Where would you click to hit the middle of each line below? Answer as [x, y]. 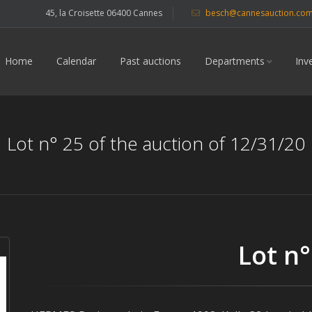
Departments [235, 61]
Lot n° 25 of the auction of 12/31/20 [156, 143]
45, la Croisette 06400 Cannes [104, 13]
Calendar [76, 61]
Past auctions [150, 61]
